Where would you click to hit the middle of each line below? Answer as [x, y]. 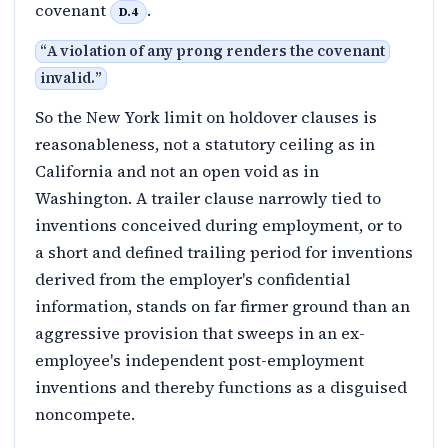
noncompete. [85, 414]
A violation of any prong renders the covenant [216, 51]
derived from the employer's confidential [192, 279]
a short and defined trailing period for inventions [224, 252]
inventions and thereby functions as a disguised [221, 387]
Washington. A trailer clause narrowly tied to [208, 198]
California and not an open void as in [177, 171]
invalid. [67, 78]
